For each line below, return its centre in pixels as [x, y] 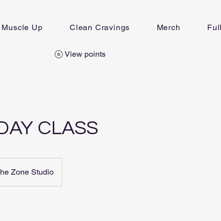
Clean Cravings [100, 27]
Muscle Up [22, 27]
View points [85, 54]
